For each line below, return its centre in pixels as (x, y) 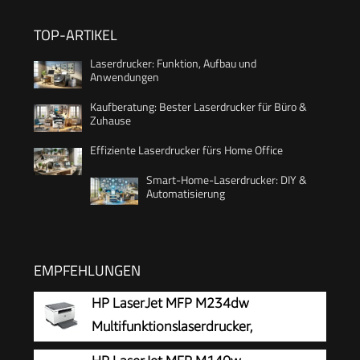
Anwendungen (125, 76)
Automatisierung (186, 193)
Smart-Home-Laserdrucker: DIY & (227, 179)
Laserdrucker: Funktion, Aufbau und (173, 63)
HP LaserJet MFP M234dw (170, 303)
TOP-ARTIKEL (76, 35)
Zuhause (110, 120)
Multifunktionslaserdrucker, (172, 326)
